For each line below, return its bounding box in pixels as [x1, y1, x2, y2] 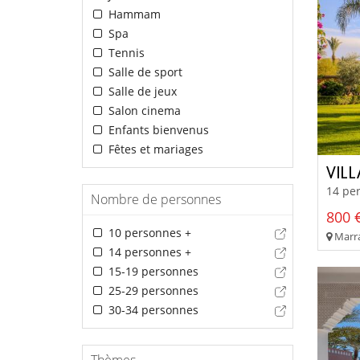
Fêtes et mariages [104, 141, 203, 157]
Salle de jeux [104, 83, 177, 99]
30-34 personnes [104, 301, 198, 317]
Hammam [104, 6, 161, 22]
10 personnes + [104, 224, 191, 240]
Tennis [104, 44, 145, 60]
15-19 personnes [104, 263, 198, 279]
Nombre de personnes [91, 190, 221, 208]
